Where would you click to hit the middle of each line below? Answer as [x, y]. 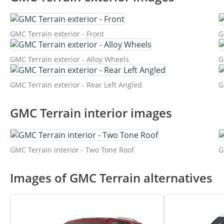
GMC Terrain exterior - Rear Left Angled [76, 85]
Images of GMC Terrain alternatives [111, 178]
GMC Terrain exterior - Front [57, 34]
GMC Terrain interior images [91, 113]
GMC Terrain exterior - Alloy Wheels [69, 59]
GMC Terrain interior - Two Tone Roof [72, 150]
